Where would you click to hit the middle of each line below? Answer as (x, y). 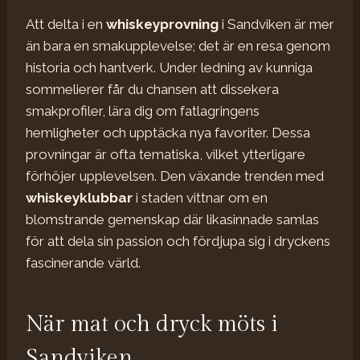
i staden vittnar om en (200, 197)
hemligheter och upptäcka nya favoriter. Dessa (168, 132)
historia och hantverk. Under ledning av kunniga (169, 67)
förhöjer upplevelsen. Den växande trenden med (175, 176)
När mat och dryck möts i (152, 324)
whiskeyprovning (162, 24)
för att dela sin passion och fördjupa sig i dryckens (178, 241)
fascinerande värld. (83, 262)
